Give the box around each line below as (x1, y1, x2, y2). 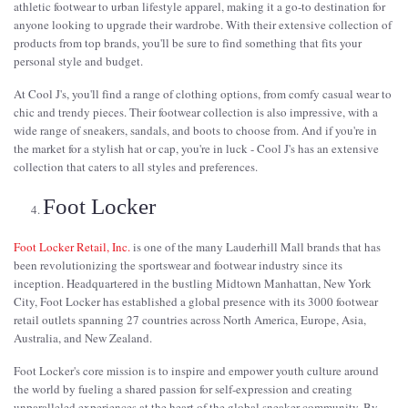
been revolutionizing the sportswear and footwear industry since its (14, 256, 342, 273)
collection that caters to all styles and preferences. (14, 158, 258, 175)
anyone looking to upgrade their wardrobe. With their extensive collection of (14, 15, 392, 33)
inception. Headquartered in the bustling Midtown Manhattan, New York (14, 274, 372, 291)
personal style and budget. (14, 52, 143, 69)
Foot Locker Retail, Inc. (14, 238, 130, 255)
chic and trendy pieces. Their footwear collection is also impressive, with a (14, 103, 378, 120)
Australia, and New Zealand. (14, 329, 152, 346)
